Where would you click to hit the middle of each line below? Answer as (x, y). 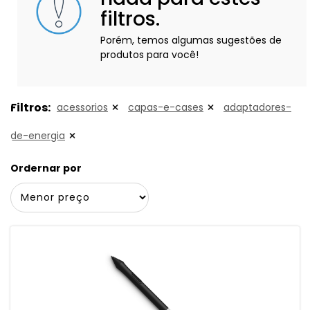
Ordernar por (46, 168)
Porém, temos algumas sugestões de (191, 40)
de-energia (38, 136)
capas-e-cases (166, 107)
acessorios (82, 107)
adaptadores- (257, 107)
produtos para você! (149, 55)
